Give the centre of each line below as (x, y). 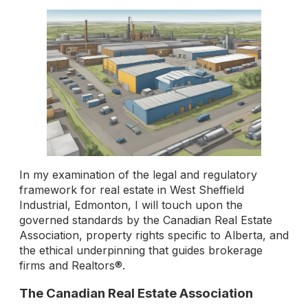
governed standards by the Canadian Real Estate (146, 220)
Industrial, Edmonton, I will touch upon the (131, 205)
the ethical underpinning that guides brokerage (141, 251)
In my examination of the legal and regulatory (138, 175)
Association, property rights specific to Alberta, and (154, 235)
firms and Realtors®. (72, 266)
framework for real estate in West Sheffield (132, 190)
